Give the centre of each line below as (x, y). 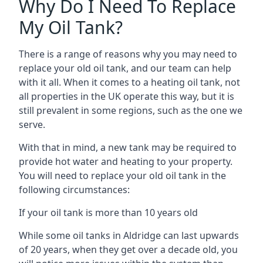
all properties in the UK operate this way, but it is (127, 96)
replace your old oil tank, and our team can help (125, 68)
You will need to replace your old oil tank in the (122, 175)
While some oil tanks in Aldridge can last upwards (129, 235)
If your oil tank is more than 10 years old (108, 212)
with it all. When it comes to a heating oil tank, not (129, 82)
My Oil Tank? (71, 27)
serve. (32, 124)
